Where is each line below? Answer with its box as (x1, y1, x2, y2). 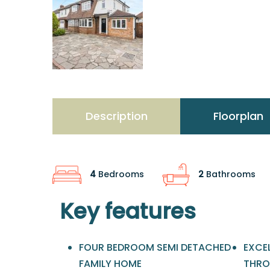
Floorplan (213, 108, 263, 124)
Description (85, 108, 148, 124)
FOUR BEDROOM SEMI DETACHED (79, 240, 231, 254)
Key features (60, 195, 196, 227)
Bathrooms (204, 168, 256, 180)
